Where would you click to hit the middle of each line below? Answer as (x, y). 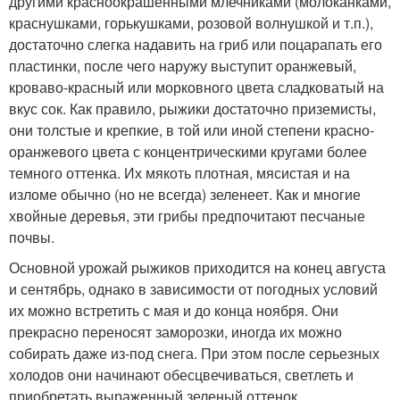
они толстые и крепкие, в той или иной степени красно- (192, 130)
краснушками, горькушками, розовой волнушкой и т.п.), (191, 23)
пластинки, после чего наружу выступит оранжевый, (183, 66)
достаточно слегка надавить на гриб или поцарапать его (196, 44)
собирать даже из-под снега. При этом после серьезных (194, 353)
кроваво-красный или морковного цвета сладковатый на (196, 87)
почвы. (32, 237)
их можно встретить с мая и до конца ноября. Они (174, 310)
